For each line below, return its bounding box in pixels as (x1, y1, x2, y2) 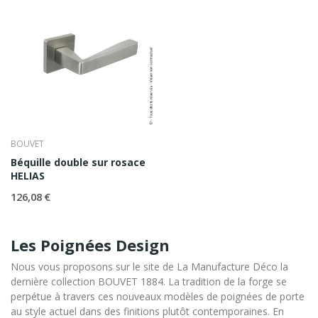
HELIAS (11, 169, 45, 183)
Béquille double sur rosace (11, 155, 146, 170)
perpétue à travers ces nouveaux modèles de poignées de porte (11, 290, 305, 304)
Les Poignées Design (11, 234, 170, 256)
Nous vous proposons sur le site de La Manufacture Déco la (11, 260, 288, 274)
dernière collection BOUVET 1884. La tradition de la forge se (11, 275, 287, 289)
